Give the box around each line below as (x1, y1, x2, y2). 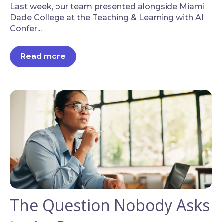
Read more (20, 51, 66, 61)
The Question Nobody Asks (10, 194, 210, 216)
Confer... (10, 24, 42, 34)
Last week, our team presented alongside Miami (10, 2, 205, 12)
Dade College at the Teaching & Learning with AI (10, 13, 204, 23)
